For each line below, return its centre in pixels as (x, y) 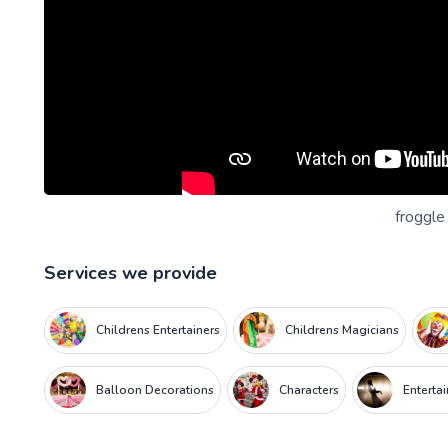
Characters (308, 390)
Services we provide (130, 272)
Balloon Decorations (154, 390)
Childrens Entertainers (157, 330)
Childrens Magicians (341, 330)
